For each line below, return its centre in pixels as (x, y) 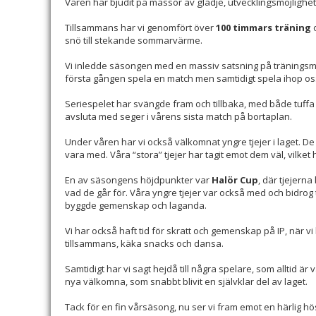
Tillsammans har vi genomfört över (140, 28)
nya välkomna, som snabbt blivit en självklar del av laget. (186, 281)
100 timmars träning (263, 28)
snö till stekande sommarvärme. (134, 40)
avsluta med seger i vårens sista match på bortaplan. (178, 116)
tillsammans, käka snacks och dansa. (144, 243)
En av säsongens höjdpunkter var (138, 180)
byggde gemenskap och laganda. (136, 205)
